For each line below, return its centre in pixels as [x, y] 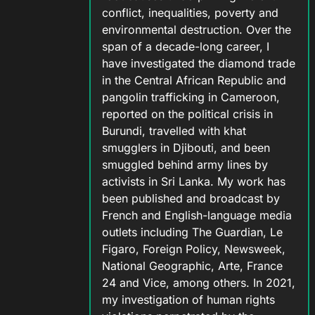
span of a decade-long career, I [185, 47]
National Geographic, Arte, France [192, 266]
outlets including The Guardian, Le [192, 232]
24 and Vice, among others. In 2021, [198, 283]
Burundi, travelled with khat [174, 131]
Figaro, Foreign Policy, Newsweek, [193, 249]
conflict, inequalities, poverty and [190, 13]
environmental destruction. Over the [196, 30]
